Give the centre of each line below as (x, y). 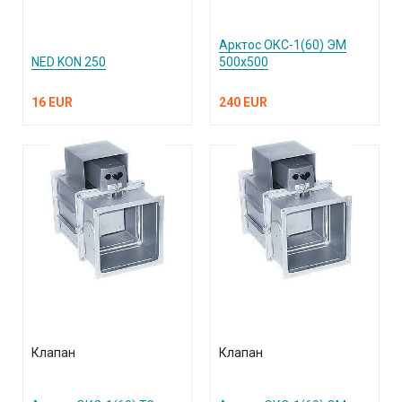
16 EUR (52, 103)
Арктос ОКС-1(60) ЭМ (282, 45)
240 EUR (243, 103)
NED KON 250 (68, 62)
